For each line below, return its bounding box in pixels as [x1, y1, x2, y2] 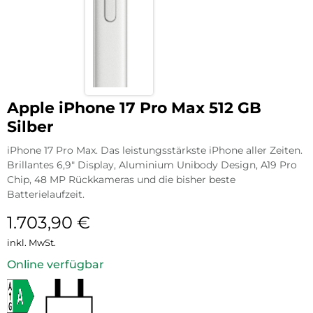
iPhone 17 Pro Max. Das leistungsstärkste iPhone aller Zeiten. [7, 143, 303, 156]
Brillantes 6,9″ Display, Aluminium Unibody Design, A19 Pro [7, 158, 297, 171]
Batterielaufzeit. [7, 187, 85, 201]
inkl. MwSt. [7, 236, 56, 248]
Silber [7, 117, 53, 136]
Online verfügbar [7, 257, 104, 271]
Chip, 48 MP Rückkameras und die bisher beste [7, 173, 235, 186]
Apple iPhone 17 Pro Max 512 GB [7, 98, 261, 117]
